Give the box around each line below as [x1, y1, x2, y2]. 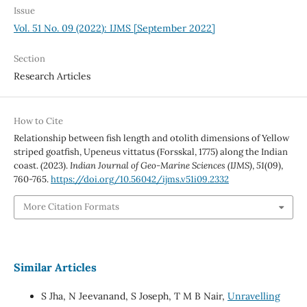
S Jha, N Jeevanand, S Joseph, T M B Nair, [40, 289, 228, 302]
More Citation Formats [23, 201, 119, 213]
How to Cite [13, 115, 63, 127]
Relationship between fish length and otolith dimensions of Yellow [13, 132, 289, 145]
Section [13, 53, 45, 65]
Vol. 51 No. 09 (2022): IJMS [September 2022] [13, 22, 215, 35]
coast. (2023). [13, 160, 70, 172]
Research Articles [13, 70, 90, 83]
